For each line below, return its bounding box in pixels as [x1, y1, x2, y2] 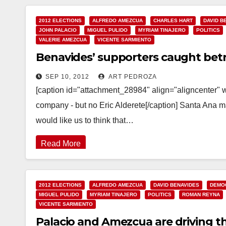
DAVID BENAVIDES [153, 182, 199, 188]
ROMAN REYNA [182, 192, 220, 197]
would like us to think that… [36, 116, 134, 125]
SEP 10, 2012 [45, 73, 89, 80]
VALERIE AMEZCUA [39, 37, 87, 42]
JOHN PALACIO [39, 27, 77, 33]
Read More [41, 139, 81, 148]
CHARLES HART [153, 18, 193, 23]
